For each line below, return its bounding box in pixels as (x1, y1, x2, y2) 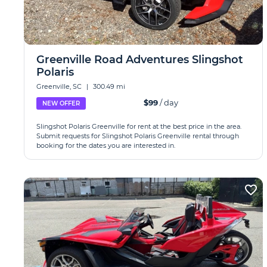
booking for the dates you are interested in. (36, 141, 175, 150)
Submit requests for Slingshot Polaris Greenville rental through (36, 132, 239, 140)
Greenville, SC (36, 82, 83, 91)
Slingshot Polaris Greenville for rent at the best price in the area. (36, 122, 241, 131)
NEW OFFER (42, 100, 80, 107)
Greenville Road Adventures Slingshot (36, 53, 243, 66)
